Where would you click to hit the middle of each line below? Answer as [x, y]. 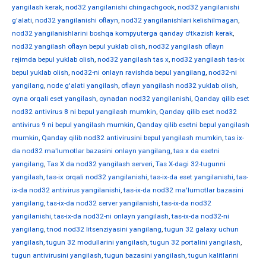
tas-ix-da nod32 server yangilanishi [103, 203]
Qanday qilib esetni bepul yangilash [193, 125]
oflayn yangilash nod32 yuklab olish [179, 86]
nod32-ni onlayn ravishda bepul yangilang [138, 73]
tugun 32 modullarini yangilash [97, 243]
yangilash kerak [37, 7]
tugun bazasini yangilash [145, 256]
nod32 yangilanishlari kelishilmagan [180, 20]
